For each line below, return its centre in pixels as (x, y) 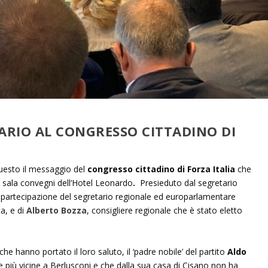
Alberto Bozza (56, 211)
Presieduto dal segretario (187, 183)
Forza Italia (211, 169)
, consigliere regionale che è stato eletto (164, 211)
